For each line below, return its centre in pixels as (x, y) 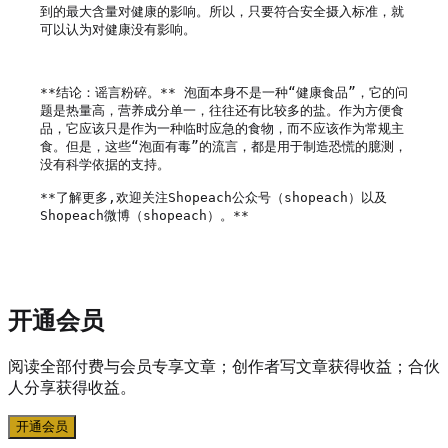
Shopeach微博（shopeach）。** (144, 215)
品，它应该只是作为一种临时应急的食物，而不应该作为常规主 (222, 128)
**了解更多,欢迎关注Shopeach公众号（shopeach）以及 (213, 197)
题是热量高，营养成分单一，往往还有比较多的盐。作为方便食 (222, 110)
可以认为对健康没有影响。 (118, 29)
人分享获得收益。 (72, 387)
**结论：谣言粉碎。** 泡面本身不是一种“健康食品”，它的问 (224, 92)
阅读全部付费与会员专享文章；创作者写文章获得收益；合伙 (224, 366)
